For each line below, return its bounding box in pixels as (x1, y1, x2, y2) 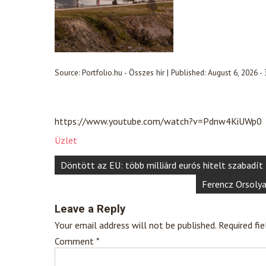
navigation (54, 172, 122, 189)
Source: (55, 66, 82, 78)
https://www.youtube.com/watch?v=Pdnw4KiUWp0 (55, 115, 262, 128)
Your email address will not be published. (55, 219, 216, 232)
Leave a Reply (55, 202, 125, 216)
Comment (55, 235, 96, 248)
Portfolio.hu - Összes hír (82, 66, 164, 78)
